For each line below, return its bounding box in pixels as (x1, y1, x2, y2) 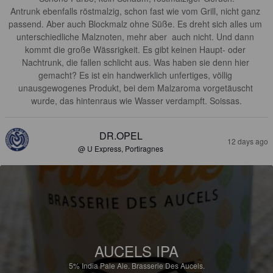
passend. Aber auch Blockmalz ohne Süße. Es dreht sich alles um (9, 18, 264, 30)
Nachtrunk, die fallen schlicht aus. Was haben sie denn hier (21, 56, 252, 69)
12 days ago (227, 136, 268, 147)
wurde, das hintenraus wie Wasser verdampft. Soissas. (31, 94, 242, 107)
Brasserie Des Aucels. (131, 260, 205, 271)
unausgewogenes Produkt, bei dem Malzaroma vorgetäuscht (18, 82, 255, 94)
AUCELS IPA (94, 240, 179, 262)
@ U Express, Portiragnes (78, 143, 163, 154)
